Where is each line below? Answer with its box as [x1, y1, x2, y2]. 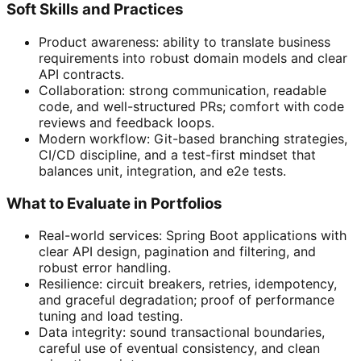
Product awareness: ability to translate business [39, 33, 330, 50]
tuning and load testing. [39, 308, 183, 325]
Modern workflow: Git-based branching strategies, [39, 130, 347, 147]
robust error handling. [39, 259, 171, 276]
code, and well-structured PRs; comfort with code [39, 98, 344, 114]
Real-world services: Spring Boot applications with [39, 227, 346, 244]
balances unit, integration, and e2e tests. [39, 162, 286, 179]
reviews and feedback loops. [39, 114, 214, 131]
